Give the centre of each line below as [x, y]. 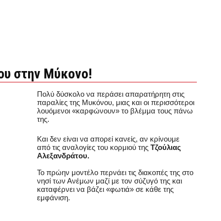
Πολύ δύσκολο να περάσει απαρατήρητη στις [111, 94]
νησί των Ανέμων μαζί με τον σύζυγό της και [110, 181]
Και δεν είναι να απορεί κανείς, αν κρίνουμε [108, 139]
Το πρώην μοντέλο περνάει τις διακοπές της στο [115, 172]
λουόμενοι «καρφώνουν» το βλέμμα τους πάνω [115, 111]
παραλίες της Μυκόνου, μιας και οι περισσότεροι [116, 102]
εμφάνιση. [54, 197]
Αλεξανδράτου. [63, 155]
